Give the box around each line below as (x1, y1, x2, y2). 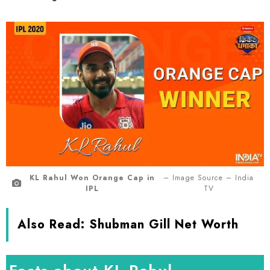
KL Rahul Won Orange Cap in (29, 172, 155, 184)
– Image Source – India (163, 172, 254, 184)
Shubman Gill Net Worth (89, 215, 239, 233)
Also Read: (17, 215, 89, 233)
